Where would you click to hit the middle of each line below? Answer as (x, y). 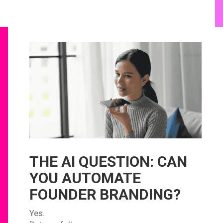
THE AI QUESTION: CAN (109, 162)
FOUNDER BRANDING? (105, 195)
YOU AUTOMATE (85, 178)
